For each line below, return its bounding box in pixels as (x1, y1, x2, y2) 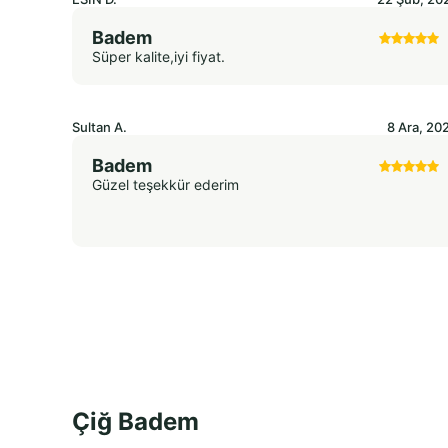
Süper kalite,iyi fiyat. (92, 48, 225, 66)
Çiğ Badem (72, 407, 199, 437)
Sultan (72, 119, 114, 136)
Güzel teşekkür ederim (92, 176, 239, 194)
